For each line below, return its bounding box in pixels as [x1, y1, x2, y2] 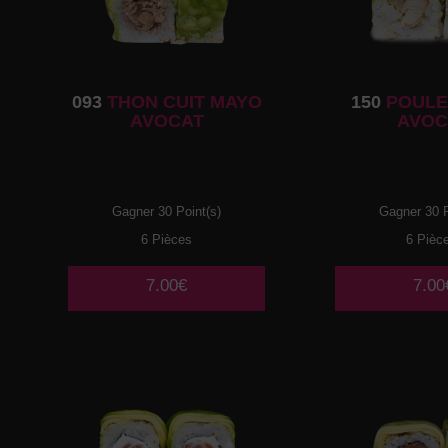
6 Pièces [141, 231, 193, 247]
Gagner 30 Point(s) [112, 203, 222, 219]
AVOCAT [129, 110, 204, 131]
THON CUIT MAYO [101, 91, 262, 112]
